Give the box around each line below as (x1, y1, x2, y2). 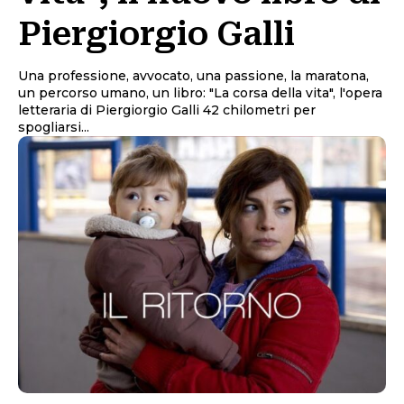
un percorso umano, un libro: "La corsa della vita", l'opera (18, 84, 382, 101)
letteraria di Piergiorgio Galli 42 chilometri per (18, 101, 203, 118)
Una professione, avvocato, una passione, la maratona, (18, 67, 369, 84)
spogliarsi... (18, 118, 89, 135)
